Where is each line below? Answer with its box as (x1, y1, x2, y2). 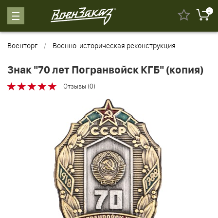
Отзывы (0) (63, 82, 95, 91)
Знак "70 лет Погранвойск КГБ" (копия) (7, 63, 203, 76)
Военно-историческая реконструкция (53, 41, 176, 50)
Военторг (7, 41, 37, 50)
